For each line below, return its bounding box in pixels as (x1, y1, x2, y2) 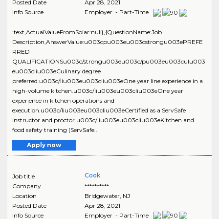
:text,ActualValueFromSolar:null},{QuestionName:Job (12, 28, 162, 36)
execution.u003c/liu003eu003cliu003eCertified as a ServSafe (12, 106, 186, 114)
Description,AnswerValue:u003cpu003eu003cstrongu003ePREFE (12, 38, 203, 45)
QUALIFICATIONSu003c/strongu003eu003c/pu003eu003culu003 (12, 57, 205, 65)
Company (12, 182, 41, 190)
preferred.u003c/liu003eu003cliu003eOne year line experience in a (12, 77, 203, 85)
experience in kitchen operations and (12, 96, 114, 104)
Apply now (27, 141, 61, 149)
